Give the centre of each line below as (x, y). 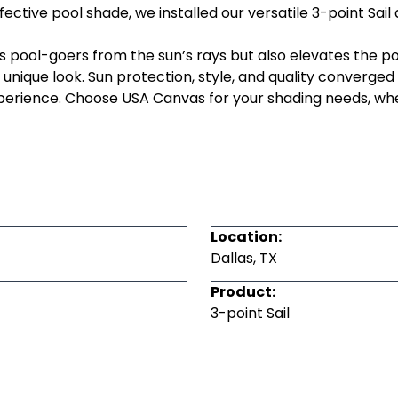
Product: (243, 292)
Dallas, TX (244, 259)
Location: (247, 237)
